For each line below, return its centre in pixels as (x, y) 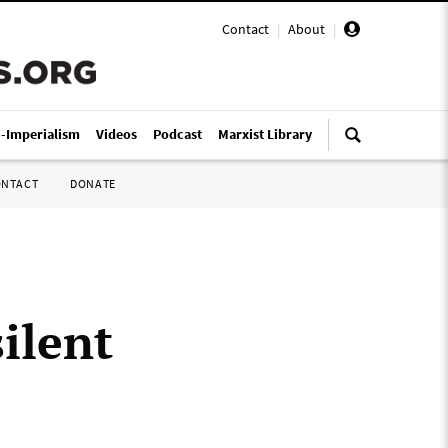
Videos (116, 134)
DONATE (93, 183)
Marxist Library (265, 134)
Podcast (177, 134)
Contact (245, 29)
